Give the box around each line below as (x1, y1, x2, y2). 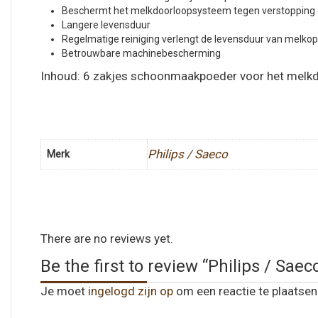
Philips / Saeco (148, 147, 228, 161)
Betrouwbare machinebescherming (62, 48, 221, 59)
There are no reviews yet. (40, 231, 173, 246)
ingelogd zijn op (88, 283, 173, 298)
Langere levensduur (62, 19, 150, 31)
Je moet (40, 283, 88, 298)
